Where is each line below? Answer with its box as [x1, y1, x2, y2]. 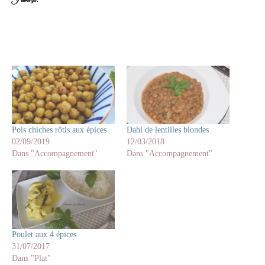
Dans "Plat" [12, 254, 51, 263]
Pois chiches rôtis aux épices [12, 125, 106, 135]
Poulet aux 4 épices [12, 230, 76, 240]
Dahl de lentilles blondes [127, 125, 209, 135]
